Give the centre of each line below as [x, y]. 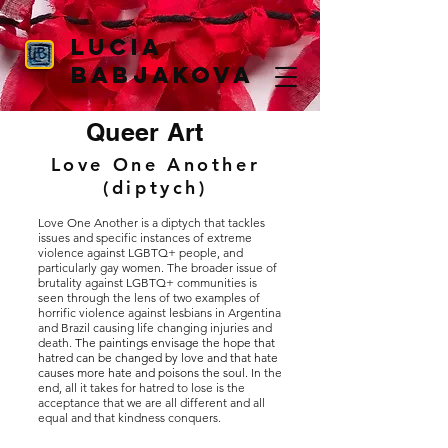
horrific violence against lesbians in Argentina [159, 312]
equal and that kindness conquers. [129, 417]
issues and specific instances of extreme [145, 237]
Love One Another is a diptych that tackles [151, 222]
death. [55, 342]
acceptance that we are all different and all [151, 402]
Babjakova [162, 75]
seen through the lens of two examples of [149, 297]
